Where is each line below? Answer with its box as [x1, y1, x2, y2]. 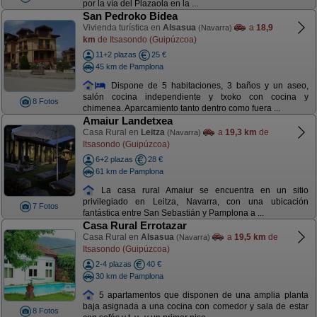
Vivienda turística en [82, 23, 163, 33]
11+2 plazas [95, 50, 137, 59]
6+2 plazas [95, 155, 133, 163]
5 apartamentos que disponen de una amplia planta [95, 289, 309, 300]
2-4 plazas [95, 260, 132, 268]
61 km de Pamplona [95, 166, 163, 175]
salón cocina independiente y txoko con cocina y [82, 92, 309, 103]
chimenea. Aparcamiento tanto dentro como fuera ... [82, 103, 280, 114]
